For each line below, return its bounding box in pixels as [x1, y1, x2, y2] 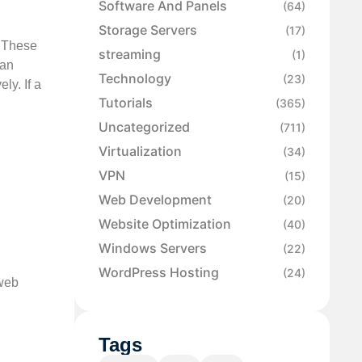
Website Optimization [99, 216, 231, 233]
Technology [99, 70, 171, 87]
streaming [99, 46, 161, 63]
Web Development [99, 192, 212, 208]
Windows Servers [99, 240, 207, 257]
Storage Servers [99, 22, 197, 39]
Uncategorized [99, 119, 190, 136]
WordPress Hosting [99, 264, 219, 281]
